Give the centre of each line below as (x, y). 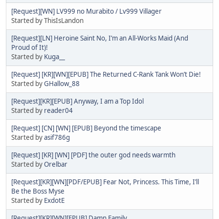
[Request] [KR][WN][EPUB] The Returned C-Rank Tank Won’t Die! (106, 74)
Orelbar (56, 164)
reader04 (58, 110)
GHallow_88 (62, 83)
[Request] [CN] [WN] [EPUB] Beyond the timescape (86, 128)
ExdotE (54, 200)
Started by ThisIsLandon (47, 20)
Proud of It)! (30, 47)
